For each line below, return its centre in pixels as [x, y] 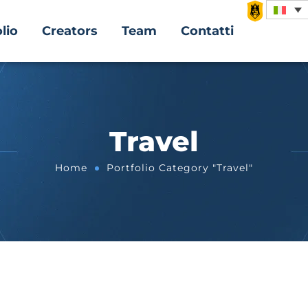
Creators [70, 31]
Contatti [207, 31]
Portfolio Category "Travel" [180, 168]
